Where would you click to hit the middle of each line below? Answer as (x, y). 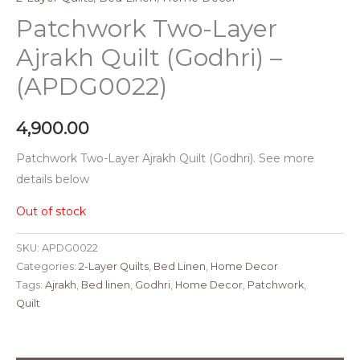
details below (53, 179)
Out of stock (51, 211)
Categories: (47, 266)
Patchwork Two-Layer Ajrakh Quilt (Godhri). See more (165, 158)
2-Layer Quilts (114, 266)
